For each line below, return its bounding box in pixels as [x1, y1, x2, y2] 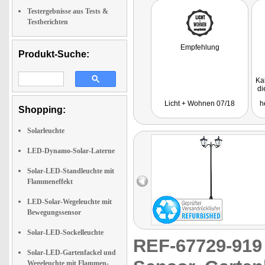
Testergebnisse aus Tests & [27, 7, 108, 15]
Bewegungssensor [27, 208, 81, 216]
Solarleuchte [27, 127, 64, 135]
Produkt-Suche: [18, 49, 89, 59]
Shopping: [18, 105, 66, 115]
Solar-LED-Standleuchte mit [27, 167, 114, 175]
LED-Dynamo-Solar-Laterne [27, 147, 115, 155]
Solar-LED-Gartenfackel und [27, 248, 116, 257]
